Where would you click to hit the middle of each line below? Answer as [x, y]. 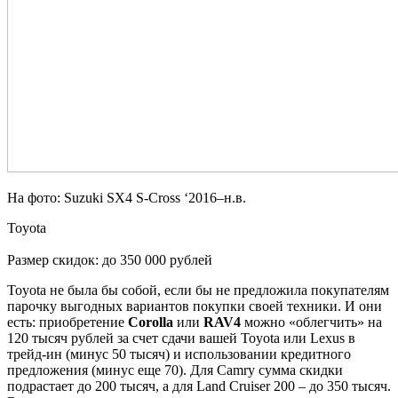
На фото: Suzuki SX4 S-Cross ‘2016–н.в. [127, 197]
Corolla [151, 322]
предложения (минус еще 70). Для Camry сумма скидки [175, 370]
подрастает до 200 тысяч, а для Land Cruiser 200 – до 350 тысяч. [199, 386]
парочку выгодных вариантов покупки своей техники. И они [195, 306]
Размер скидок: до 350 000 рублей [110, 259]
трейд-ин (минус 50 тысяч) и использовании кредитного [179, 354]
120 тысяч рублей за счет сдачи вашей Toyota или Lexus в [181, 338]
